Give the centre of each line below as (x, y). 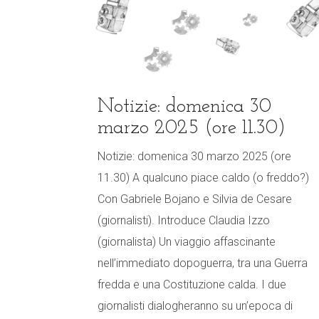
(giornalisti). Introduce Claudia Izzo (184, 221)
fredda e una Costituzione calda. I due (192, 285)
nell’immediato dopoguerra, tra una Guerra (203, 263)
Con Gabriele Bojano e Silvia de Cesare (195, 199)
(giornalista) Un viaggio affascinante (187, 242)
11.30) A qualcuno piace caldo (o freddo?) (203, 178)
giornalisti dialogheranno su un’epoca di (195, 306)
